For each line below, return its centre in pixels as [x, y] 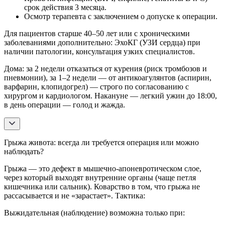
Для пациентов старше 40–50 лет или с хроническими [97, 33]
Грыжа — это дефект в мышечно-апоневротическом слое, [103, 168]
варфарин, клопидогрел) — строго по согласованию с [96, 86]
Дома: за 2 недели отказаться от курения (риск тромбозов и [105, 68]
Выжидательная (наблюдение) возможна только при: [94, 212]
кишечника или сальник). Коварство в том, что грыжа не [102, 186]
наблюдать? [24, 151]
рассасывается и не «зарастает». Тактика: [75, 195]
